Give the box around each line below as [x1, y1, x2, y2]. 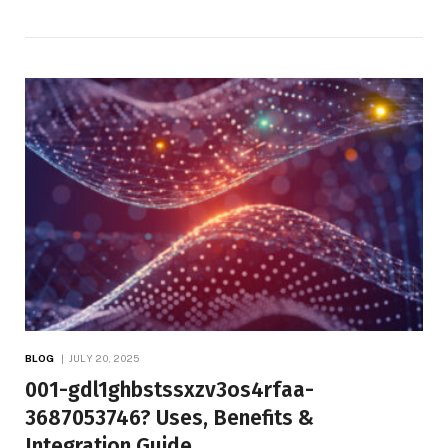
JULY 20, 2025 [68, 351, 140, 364]
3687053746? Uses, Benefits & [25, 404, 314, 431]
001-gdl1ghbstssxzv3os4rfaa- [25, 376, 314, 403]
